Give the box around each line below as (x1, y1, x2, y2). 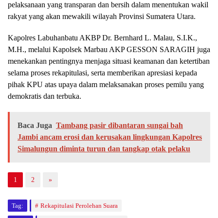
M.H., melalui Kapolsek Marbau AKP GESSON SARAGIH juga (8, 45, 210, 54)
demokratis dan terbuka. (8, 92, 81, 101)
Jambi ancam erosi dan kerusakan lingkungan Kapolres (18, 133, 202, 142)
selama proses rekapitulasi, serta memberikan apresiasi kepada (8, 69, 197, 77)
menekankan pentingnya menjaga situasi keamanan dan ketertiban (8, 57, 210, 66)
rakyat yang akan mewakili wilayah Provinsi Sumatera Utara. (8, 12, 196, 21)
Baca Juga (18, 121, 52, 130)
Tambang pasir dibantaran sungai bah (56, 121, 183, 130)
